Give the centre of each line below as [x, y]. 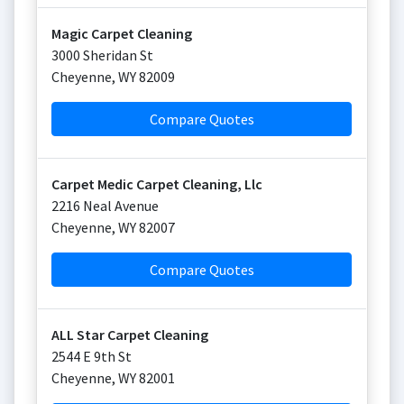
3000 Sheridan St [102, 55]
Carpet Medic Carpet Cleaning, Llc [157, 184]
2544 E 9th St [92, 356]
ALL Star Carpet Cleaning [130, 335]
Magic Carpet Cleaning [122, 33]
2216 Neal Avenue [105, 206]
